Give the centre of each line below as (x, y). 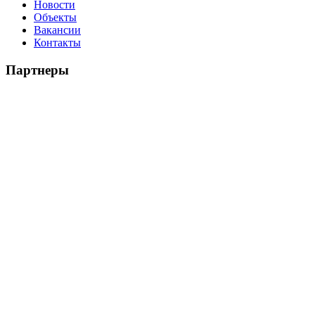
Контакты (57, 43)
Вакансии (57, 30)
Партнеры (37, 70)
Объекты (55, 18)
